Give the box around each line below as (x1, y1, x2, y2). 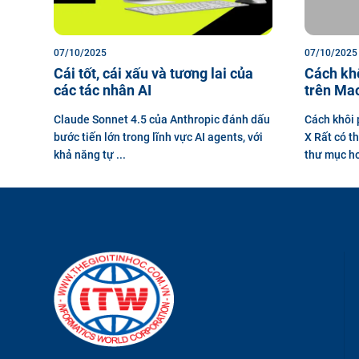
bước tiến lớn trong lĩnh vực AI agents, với (54, 130, 263, 143)
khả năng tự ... (54, 147, 126, 161)
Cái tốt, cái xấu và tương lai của (54, 64, 253, 82)
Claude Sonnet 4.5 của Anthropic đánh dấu (54, 112, 270, 126)
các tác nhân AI (54, 81, 151, 99)
